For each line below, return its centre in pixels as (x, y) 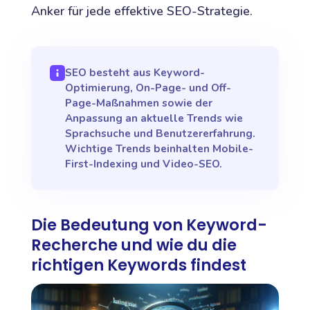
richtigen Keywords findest (138, 265)
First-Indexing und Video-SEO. (144, 164)
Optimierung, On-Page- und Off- (148, 88)
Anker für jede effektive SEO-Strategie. (142, 11)
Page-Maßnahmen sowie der (139, 103)
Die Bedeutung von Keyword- (149, 225)
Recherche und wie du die (134, 245)
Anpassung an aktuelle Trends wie (154, 119)
